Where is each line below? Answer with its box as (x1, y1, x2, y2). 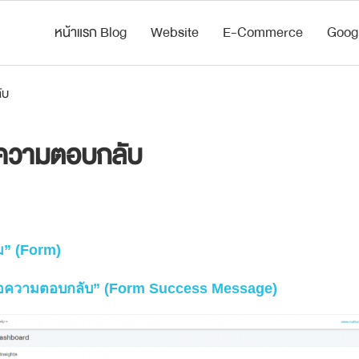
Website (150, 21, 199, 44)
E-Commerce (222, 21, 303, 44)
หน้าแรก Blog (54, 21, 127, 44)
